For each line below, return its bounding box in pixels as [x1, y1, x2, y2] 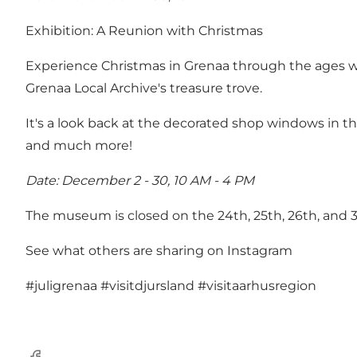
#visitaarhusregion [198, 277, 316, 293]
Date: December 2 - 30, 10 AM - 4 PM [25, 172, 254, 188]
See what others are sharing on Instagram [25, 242, 292, 258]
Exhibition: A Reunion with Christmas [25, 22, 263, 38]
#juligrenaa [25, 277, 97, 293]
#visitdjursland [100, 277, 194, 293]
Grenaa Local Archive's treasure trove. [25, 80, 262, 96]
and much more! [25, 137, 132, 153]
